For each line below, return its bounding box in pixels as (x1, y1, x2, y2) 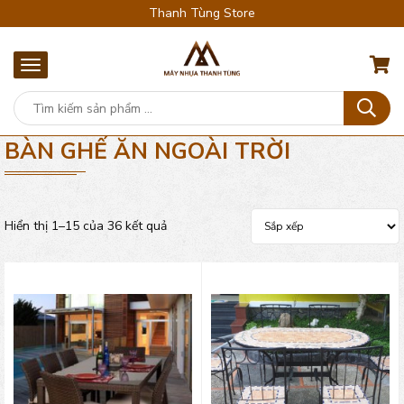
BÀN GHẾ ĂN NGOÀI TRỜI (5, 136, 290, 167)
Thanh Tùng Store (149, 5, 255, 22)
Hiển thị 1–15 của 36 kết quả (5, 217, 167, 234)
